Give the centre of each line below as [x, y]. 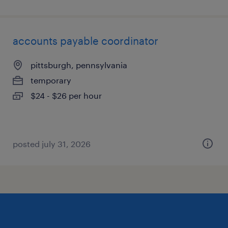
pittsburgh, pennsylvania [79, 65]
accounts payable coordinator [85, 41]
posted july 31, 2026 [52, 144]
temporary [51, 80]
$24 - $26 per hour [66, 95]
